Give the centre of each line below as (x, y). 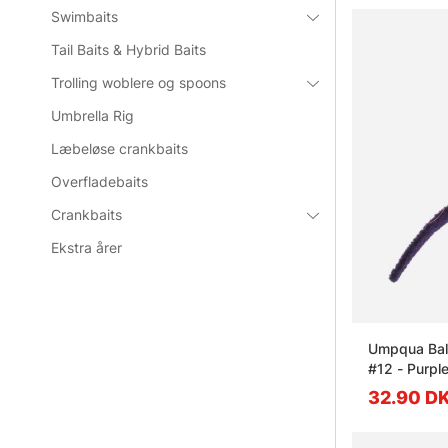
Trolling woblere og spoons (139, 82)
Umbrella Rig (93, 115)
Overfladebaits (100, 181)
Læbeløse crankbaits (120, 148)
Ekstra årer (87, 247)
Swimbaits (85, 16)
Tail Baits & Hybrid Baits (129, 49)
